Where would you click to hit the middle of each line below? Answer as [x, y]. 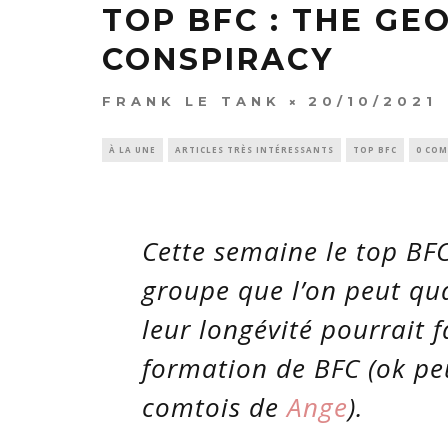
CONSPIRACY [218, 60]
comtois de [214, 407]
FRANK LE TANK [191, 101]
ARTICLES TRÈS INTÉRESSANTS [254, 150]
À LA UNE [132, 150]
